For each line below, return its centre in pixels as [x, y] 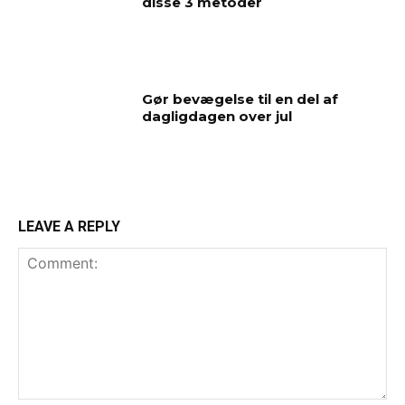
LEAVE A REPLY [69, 226]
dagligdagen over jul [217, 117]
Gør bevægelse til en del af [240, 99]
